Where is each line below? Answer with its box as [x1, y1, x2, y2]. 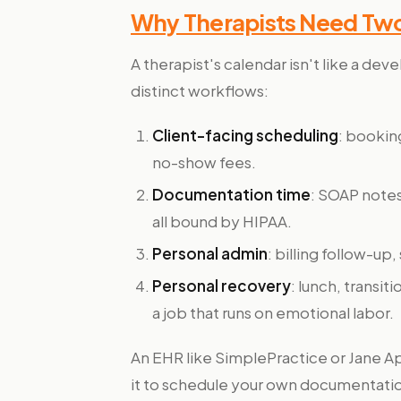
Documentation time [152, 184, 311, 204]
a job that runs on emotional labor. [152, 303, 394, 322]
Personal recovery [152, 276, 291, 295]
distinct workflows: [131, 81, 269, 100]
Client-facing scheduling [152, 125, 338, 145]
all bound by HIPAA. [152, 211, 292, 231]
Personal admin [152, 243, 268, 263]
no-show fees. [152, 152, 256, 172]
